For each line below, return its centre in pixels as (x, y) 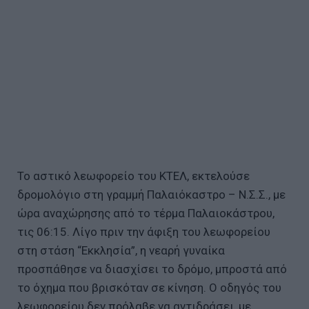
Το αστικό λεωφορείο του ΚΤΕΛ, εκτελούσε (133, 176)
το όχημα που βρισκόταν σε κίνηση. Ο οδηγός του (149, 287)
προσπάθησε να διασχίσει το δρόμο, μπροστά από (152, 269)
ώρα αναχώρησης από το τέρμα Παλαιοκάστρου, (146, 213)
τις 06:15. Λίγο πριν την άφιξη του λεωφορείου (144, 231)
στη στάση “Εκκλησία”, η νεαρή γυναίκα (121, 250)
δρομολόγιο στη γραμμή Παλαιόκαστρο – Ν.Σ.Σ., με (151, 194)
